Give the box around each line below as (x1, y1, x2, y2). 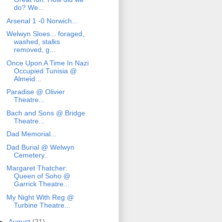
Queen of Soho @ (13, 172, 70, 180)
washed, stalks (13, 38, 60, 46)
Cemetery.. (13, 151, 48, 159)
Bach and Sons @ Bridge (6, 109, 85, 117)
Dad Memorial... (6, 130, 56, 138)
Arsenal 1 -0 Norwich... (6, 16, 78, 25)
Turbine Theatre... (13, 201, 70, 209)
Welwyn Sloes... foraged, (6, 30, 84, 38)
